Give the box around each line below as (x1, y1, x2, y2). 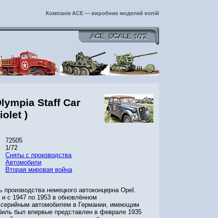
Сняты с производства (5, 151, 72, 159)
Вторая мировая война (5, 166, 73, 174)
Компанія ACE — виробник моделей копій (46, 10, 159, 16)
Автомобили (5, 159, 42, 166)
